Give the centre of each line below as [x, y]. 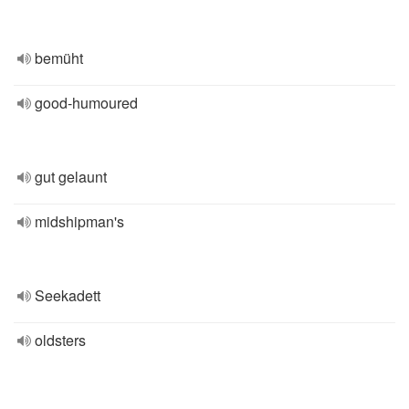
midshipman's [79, 221]
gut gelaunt [71, 177]
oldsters [60, 340]
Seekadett [68, 295]
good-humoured [86, 103]
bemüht [59, 58]
